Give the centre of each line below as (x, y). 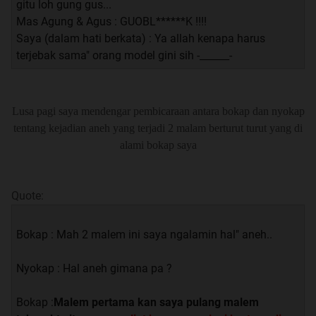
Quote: (28, 195)
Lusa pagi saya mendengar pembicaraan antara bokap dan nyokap (158, 111)
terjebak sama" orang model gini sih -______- (124, 55)
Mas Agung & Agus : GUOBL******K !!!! (111, 21)
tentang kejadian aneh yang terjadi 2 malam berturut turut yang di (158, 128)
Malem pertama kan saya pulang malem (156, 302)
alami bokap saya (158, 145)
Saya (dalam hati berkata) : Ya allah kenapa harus (141, 38)
